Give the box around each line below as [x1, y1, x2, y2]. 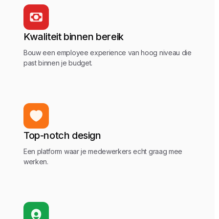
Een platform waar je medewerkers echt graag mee [23, 147, 182, 155]
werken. [23, 157, 48, 166]
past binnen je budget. [23, 59, 92, 67]
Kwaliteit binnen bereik [23, 31, 124, 43]
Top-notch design [23, 130, 101, 141]
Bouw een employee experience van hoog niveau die [23, 48, 192, 57]
